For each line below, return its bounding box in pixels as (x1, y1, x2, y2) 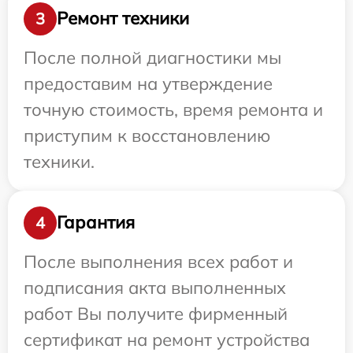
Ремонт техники (57, 7, 189, 30)
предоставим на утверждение (24, 72, 273, 95)
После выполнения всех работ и (24, 250, 293, 273)
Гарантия (57, 211, 135, 234)
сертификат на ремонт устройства (24, 328, 310, 351)
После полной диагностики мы (24, 46, 281, 69)
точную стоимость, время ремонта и (24, 98, 323, 121)
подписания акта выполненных (24, 276, 286, 299)
